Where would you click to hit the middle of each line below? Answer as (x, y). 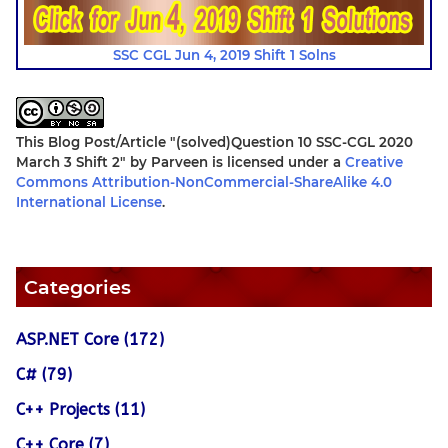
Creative (374, 162)
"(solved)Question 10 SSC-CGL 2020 (291, 142)
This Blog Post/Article (93, 142)
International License (89, 202)
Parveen (179, 162)
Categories (77, 287)
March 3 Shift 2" (71, 162)
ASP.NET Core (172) (90, 340)
